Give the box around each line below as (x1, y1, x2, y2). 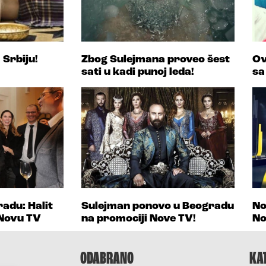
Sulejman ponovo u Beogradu (81, 200, 234, 212)
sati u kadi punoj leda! (81, 66, 194, 78)
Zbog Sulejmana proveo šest (81, 53, 230, 65)
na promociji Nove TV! (81, 213, 196, 224)
